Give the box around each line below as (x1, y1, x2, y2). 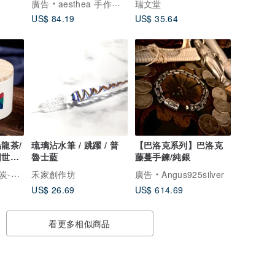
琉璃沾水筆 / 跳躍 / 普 (31, 138, 119, 151)
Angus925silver (161, 168, 225, 180)
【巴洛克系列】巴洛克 (134, 138, 223, 151)
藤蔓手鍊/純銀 (134, 150, 191, 163)
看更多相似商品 (48, 217, 110, 230)
